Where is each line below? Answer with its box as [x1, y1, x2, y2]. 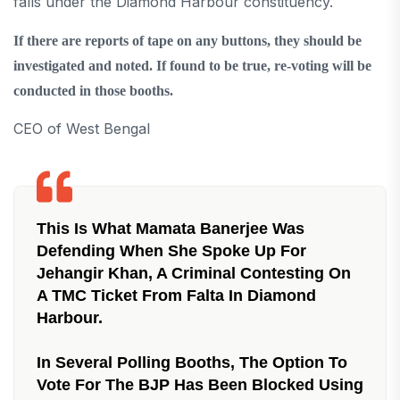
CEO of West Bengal [13, 119, 150, 137]
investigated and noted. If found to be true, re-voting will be [13, 57, 371, 73]
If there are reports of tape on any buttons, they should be [13, 32, 362, 48]
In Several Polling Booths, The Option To [37, 353, 347, 371]
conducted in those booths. [13, 82, 173, 98]
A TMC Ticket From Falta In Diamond [37, 286, 316, 304]
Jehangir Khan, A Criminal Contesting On [37, 263, 351, 282]
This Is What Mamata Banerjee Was [37, 219, 304, 237]
